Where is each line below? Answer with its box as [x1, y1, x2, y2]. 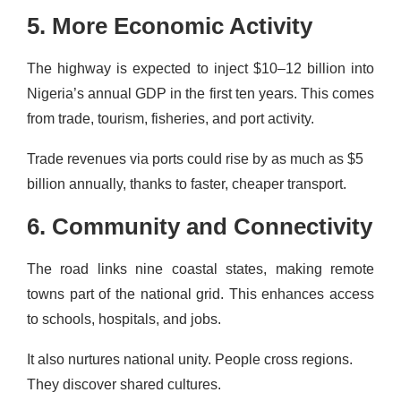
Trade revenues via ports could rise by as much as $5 [27, 150, 363, 166]
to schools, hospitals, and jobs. [27, 311, 221, 327]
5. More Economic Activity [27, 12, 312, 39]
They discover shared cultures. [27, 376, 221, 392]
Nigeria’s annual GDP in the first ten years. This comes [27, 85, 374, 101]
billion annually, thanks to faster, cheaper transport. [27, 175, 346, 192]
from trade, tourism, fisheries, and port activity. [27, 110, 314, 126]
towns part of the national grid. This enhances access [27, 286, 374, 302]
